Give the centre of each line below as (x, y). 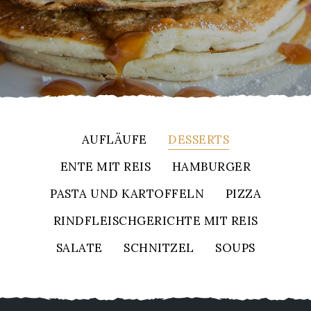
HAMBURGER (211, 167)
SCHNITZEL (159, 248)
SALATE (79, 248)
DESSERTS (199, 140)
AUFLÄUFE (114, 140)
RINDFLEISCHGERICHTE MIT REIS (155, 221)
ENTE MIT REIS (106, 167)
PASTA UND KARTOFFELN (127, 194)
